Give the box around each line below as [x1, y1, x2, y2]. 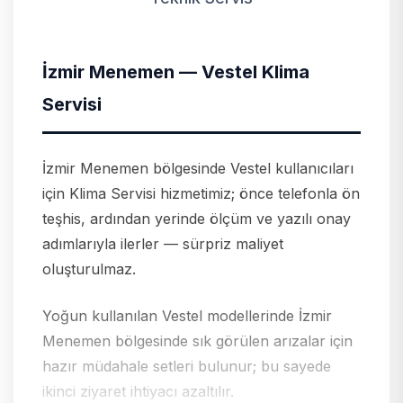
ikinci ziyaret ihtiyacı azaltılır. [42, 381, 234, 400]
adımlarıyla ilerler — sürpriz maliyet [42, 234, 283, 253]
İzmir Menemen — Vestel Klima [42, 60, 309, 83]
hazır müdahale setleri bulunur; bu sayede [42, 356, 331, 375]
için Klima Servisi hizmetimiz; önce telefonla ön [42, 184, 360, 202]
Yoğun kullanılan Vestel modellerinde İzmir [42, 306, 332, 325]
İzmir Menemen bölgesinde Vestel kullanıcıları [42, 158, 354, 177]
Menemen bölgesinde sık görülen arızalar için [42, 331, 353, 350]
